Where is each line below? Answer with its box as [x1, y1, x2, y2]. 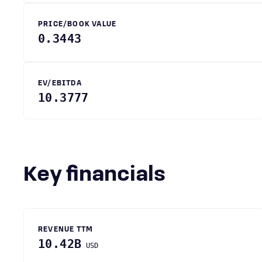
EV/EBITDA [38, 80, 82, 87]
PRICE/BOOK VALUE [38, 21, 117, 28]
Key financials [37, 165, 166, 186]
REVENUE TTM [38, 226, 94, 233]
